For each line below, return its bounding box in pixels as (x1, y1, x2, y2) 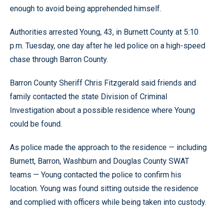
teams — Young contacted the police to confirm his (10, 170, 181, 179)
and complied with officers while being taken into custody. (10, 197, 206, 207)
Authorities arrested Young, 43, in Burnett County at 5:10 (10, 27, 198, 37)
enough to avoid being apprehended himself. (10, 4, 161, 13)
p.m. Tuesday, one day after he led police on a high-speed (10, 41, 205, 50)
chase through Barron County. (10, 55, 108, 64)
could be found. (10, 119, 62, 129)
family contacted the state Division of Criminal (10, 92, 167, 101)
